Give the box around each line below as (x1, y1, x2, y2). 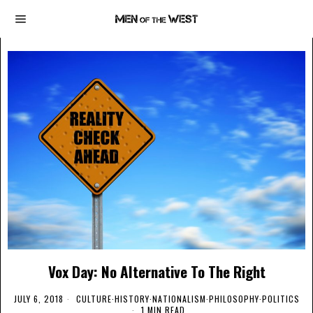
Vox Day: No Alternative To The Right (48, 260, 265, 282)
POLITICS (261, 292, 300, 305)
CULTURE (75, 292, 112, 305)
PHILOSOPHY (208, 292, 259, 305)
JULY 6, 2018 (13, 292, 64, 305)
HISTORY (114, 292, 150, 305)
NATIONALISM (152, 292, 206, 305)
